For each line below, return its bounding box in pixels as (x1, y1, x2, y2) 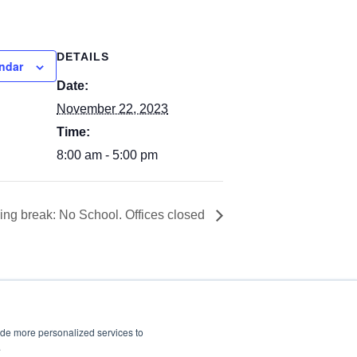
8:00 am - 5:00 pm (57, 148, 158, 162)
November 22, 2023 (57, 102, 168, 116)
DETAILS (57, 50, 109, 63)
